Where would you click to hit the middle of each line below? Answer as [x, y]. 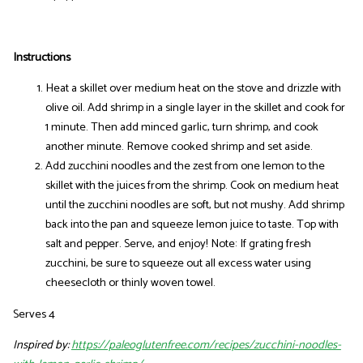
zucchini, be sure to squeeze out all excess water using [178, 264]
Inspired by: [42, 346]
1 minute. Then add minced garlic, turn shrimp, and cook [181, 128]
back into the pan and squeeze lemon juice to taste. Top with [192, 225]
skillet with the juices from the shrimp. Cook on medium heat [192, 186]
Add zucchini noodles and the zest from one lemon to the [185, 167]
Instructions [41, 57]
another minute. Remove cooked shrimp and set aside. [179, 147]
